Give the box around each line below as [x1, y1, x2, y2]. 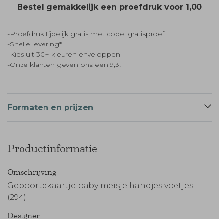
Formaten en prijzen [7, 103, 93, 112]
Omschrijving [7, 167, 56, 176]
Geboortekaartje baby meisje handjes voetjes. [7, 181, 195, 190]
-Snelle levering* [7, 40, 62, 48]
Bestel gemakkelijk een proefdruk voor [17, 2, 186, 12]
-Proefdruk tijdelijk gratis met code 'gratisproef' [7, 29, 166, 38]
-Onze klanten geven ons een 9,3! [7, 60, 121, 69]
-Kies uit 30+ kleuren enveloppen [7, 50, 120, 59]
